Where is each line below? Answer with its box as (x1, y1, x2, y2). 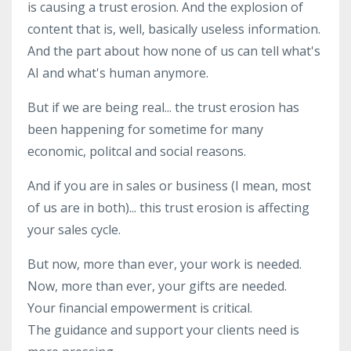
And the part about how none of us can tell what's (27, 42, 320, 60)
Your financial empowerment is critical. (27, 299, 252, 317)
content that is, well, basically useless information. (27, 20, 320, 38)
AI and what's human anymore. (27, 64, 208, 81)
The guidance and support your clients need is (27, 321, 299, 338)
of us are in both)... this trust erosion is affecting (27, 199, 309, 216)
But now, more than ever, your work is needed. (27, 255, 302, 273)
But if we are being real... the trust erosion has (27, 99, 299, 116)
